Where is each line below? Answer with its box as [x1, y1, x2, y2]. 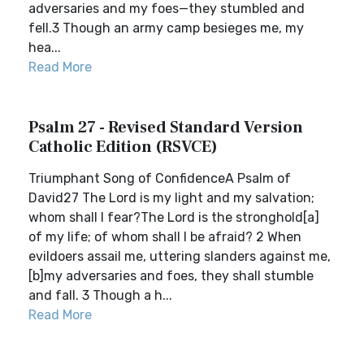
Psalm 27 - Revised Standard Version [28, 117, 303, 138]
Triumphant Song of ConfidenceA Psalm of [28, 171, 291, 186]
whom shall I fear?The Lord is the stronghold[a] [28, 210, 319, 225]
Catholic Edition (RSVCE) [28, 136, 218, 158]
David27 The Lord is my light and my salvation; [28, 190, 314, 206]
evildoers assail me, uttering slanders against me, [28, 249, 331, 264]
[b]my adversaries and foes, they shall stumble [28, 268, 314, 284]
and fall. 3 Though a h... [28, 288, 172, 303]
